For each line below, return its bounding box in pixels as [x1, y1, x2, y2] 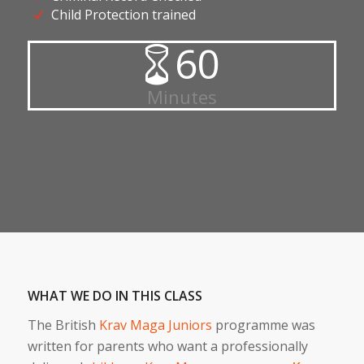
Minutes [146, 84, 217, 110]
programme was [211, 315, 315, 334]
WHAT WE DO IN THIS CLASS [27, 287, 202, 305]
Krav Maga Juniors [98, 315, 212, 334]
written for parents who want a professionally [27, 336, 308, 355]
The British [27, 315, 99, 334]
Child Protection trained [50, 6, 196, 24]
